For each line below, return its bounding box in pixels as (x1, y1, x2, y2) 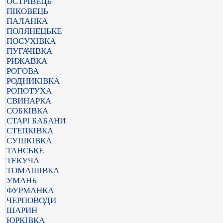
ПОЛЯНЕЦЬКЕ (6, 26, 62, 36)
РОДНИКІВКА (6, 76, 60, 86)
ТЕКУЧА (6, 156, 39, 165)
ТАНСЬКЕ (6, 146, 44, 155)
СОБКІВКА (6, 106, 48, 115)
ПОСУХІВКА (6, 36, 56, 46)
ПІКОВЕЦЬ (6, 6, 48, 16)
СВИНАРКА (6, 96, 51, 106)
